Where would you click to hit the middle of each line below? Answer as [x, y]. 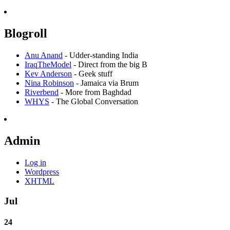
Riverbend [42, 92]
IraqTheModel [48, 65]
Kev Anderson [48, 74]
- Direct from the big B [109, 65]
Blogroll [26, 34]
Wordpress [42, 171]
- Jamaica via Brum [106, 83]
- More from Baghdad [95, 92]
